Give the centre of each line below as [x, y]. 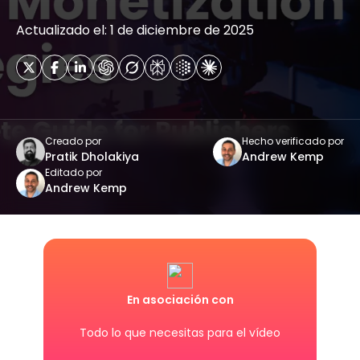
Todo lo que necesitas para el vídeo [180, 333]
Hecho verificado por [293, 141]
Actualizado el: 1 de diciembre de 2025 [135, 30]
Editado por [74, 172]
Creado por [73, 141]
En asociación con [180, 300]
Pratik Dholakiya [92, 157]
